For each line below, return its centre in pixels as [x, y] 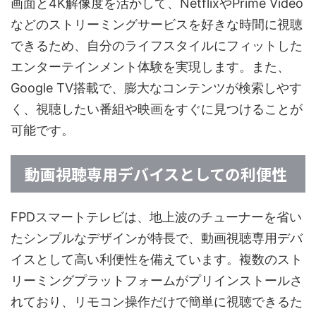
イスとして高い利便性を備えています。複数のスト [157, 260]
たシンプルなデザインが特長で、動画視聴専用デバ [157, 238]
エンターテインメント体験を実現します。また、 [150, 67]
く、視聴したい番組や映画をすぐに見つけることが [157, 109]
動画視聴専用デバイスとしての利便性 [156, 174]
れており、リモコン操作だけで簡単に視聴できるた [157, 302]
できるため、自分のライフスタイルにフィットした [157, 46]
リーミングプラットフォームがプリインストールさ [157, 281]
